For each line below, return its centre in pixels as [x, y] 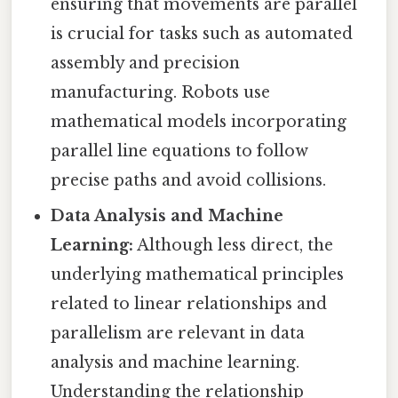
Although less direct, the [234, 246]
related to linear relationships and [189, 304]
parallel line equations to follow [180, 151]
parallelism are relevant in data [178, 334]
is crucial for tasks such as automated [202, 34]
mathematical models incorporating [199, 122]
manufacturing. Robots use [161, 93]
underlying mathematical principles [198, 275]
